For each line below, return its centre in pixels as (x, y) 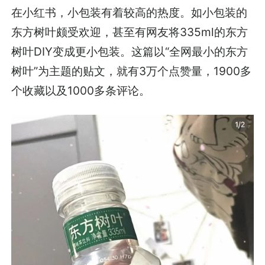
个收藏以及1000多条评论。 (81, 91)
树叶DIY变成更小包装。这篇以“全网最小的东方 (130, 52)
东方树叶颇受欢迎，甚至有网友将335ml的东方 (130, 32)
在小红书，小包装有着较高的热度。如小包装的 (130, 13)
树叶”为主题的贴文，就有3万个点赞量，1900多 (132, 71)
